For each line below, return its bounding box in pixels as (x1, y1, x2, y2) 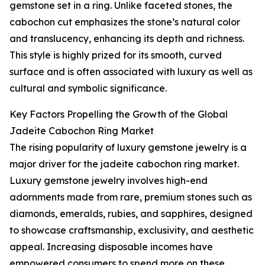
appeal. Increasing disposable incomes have (9, 241, 213, 253)
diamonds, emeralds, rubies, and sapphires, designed (9, 208, 253, 220)
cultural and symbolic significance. (9, 82, 167, 95)
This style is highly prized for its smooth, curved (9, 49, 222, 62)
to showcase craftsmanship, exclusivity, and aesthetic (9, 224, 254, 237)
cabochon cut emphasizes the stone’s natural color (9, 16, 240, 28)
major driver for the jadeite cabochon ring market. (9, 158, 239, 170)
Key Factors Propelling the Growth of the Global (9, 108, 228, 121)
